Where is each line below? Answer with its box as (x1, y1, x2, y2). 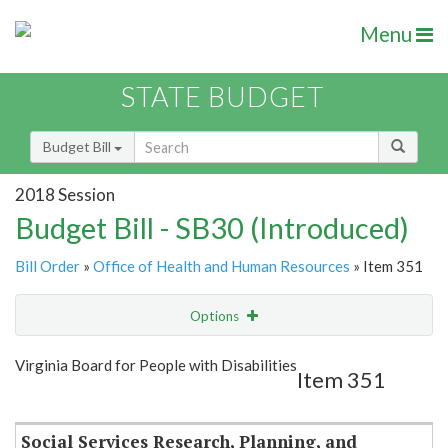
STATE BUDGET (121, 80, 324, 114)
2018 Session (15, 183, 115, 205)
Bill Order (15, 257, 80, 276)
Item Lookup (20, 390, 99, 408)
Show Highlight (116, 348, 209, 365)
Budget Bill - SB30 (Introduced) (15, 210, 409, 246)
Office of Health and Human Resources (93, 257, 350, 276)
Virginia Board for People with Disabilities (15, 356, 297, 375)
